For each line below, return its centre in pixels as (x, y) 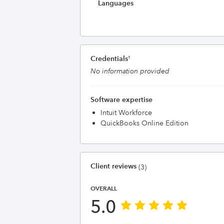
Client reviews (113, 166)
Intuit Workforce (126, 112)
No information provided (130, 71)
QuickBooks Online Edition (144, 123)
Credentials (109, 58)
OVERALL (104, 188)
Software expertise (121, 99)
